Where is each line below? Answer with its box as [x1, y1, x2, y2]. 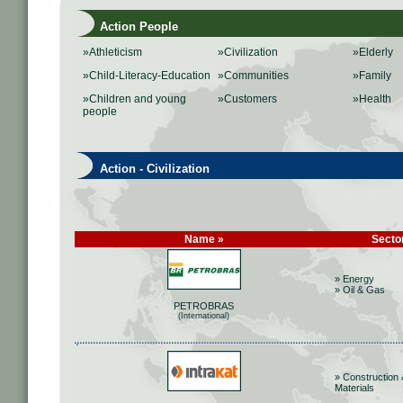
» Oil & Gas [335, 284, 385, 295]
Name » [184, 233, 224, 246]
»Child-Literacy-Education [83, 69, 210, 82]
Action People [78, 20, 178, 33]
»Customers [218, 93, 277, 105]
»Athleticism [83, 46, 142, 58]
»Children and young [83, 93, 186, 105]
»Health [353, 93, 391, 105]
